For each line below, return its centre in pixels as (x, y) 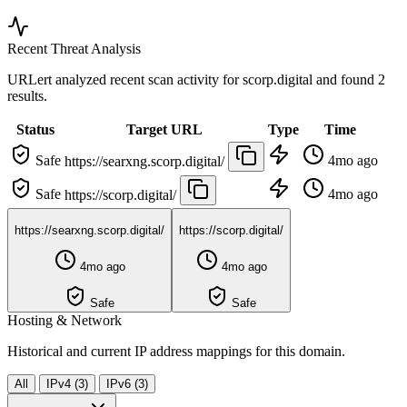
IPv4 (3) (67, 384)
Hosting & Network (65, 321)
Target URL (164, 130)
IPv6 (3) (127, 384)
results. (27, 96)
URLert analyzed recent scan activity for (125, 80)
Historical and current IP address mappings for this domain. (176, 352)
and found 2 (351, 80)
